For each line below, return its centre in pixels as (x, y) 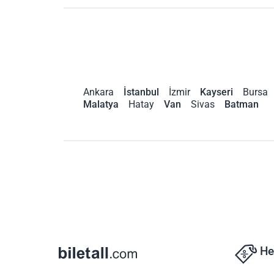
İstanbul (141, 92)
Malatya (101, 104)
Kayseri (217, 92)
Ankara (98, 92)
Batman (242, 104)
